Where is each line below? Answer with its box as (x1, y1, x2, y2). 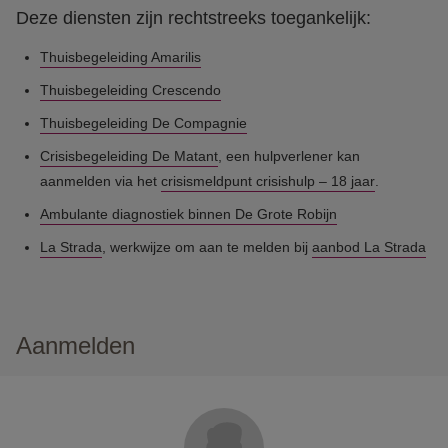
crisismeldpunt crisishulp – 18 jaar (161, 173, 375, 189)
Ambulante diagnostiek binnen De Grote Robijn (40, 206, 337, 222)
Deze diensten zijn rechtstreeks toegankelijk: (16, 8, 371, 28)
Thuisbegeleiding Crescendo (40, 82, 221, 98)
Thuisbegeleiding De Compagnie (40, 115, 247, 131)
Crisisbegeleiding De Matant (40, 148, 218, 164)
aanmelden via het (40, 173, 161, 189)
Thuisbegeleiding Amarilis (40, 49, 201, 65)
